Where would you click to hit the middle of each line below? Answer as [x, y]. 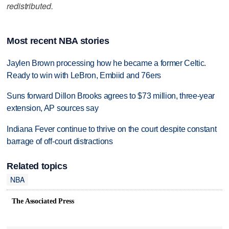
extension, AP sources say [53, 108]
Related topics [37, 166]
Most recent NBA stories [58, 41]
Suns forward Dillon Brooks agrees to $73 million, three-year [111, 96]
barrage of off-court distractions [60, 142]
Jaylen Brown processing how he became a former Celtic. [107, 63]
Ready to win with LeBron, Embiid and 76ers [84, 75]
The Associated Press [43, 201]
